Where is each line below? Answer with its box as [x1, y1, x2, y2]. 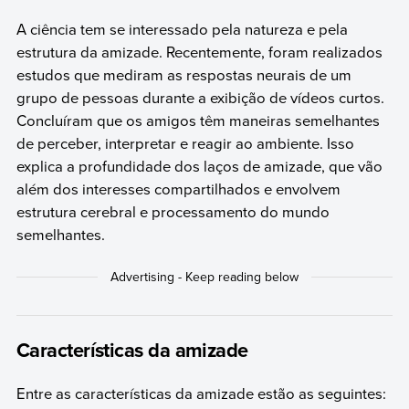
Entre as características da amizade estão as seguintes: [16, 382, 386, 404]
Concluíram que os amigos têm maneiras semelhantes [16, 110, 380, 131]
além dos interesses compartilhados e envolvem [16, 178, 341, 199]
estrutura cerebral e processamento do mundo [16, 201, 330, 222]
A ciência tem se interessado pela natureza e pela [16, 18, 348, 39]
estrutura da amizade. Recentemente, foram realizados [16, 41, 383, 62]
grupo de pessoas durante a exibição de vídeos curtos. [16, 87, 384, 108]
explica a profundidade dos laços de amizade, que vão [16, 155, 383, 176]
